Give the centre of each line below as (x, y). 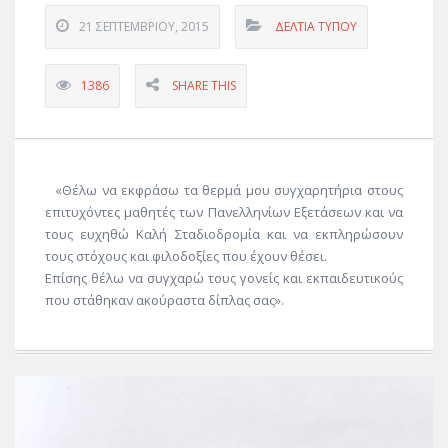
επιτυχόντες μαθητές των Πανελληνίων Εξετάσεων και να (224, 212)
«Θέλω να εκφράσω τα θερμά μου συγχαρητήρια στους (229, 190)
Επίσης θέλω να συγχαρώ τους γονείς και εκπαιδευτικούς (224, 278)
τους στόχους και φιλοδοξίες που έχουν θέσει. (186, 256)
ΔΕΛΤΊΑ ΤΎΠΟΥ (316, 26)
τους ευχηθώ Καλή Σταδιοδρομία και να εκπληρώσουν (224, 234)
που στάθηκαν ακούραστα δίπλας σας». (164, 300)
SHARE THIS (204, 85)
